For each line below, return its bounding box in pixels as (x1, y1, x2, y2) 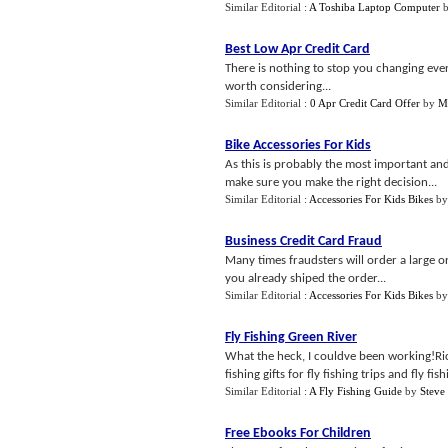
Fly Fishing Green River (225, 330, 357, 345)
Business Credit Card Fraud (225, 234, 382, 249)
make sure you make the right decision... (225, 176, 437, 189)
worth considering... (225, 80, 331, 93)
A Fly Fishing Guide (309, 385, 402, 397)
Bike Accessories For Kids (225, 138, 371, 153)
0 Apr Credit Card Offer (310, 97, 420, 109)
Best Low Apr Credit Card (225, 42, 370, 57)
